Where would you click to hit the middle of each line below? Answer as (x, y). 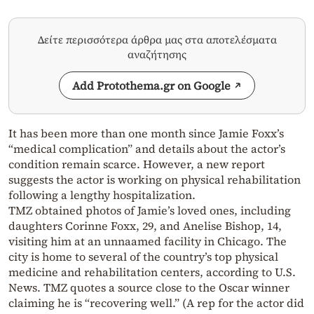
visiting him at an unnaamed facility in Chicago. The (148, 241)
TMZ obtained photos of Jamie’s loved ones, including (150, 211)
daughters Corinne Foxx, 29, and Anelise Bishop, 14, (145, 226)
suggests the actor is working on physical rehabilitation (155, 180)
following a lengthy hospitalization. (102, 195)
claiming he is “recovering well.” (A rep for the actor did (156, 303)
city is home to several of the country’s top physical (143, 257)
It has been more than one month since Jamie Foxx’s (146, 134)
